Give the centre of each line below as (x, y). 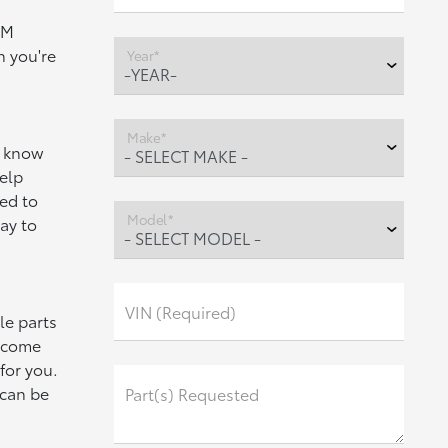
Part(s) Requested (191, 393)
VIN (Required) (180, 311)
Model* (149, 218)
